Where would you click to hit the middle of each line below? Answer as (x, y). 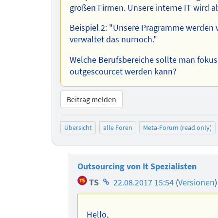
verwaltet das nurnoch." (113, 40)
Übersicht (78, 128)
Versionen (197, 182)
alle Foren (118, 128)
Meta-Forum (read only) (178, 128)
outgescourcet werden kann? (123, 72)
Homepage (121, 179)
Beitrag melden (92, 100)
